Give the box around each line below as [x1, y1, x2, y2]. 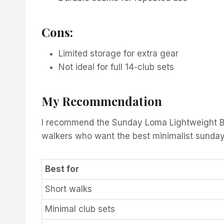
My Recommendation [41, 92, 162, 109]
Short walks [45, 183, 92, 194]
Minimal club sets [45, 203, 115, 214]
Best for [45, 163, 79, 174]
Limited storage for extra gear [58, 48, 178, 58]
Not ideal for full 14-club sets [58, 61, 174, 72]
